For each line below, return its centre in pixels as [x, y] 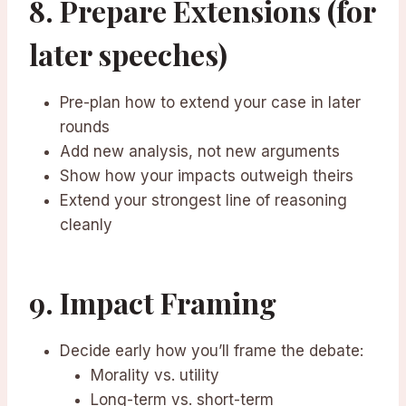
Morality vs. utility [155, 376]
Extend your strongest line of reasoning [203, 201]
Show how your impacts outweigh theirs [207, 176]
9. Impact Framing [153, 303]
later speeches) [128, 54]
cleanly [86, 225]
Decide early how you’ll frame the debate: [212, 351]
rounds [85, 127]
